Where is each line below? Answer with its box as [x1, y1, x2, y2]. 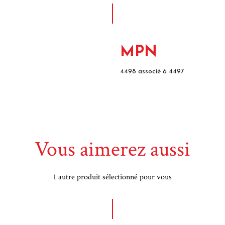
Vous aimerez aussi [35, 136, 190, 163]
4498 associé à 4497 [120, 68, 184, 75]
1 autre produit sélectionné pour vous [53, 172, 172, 182]
